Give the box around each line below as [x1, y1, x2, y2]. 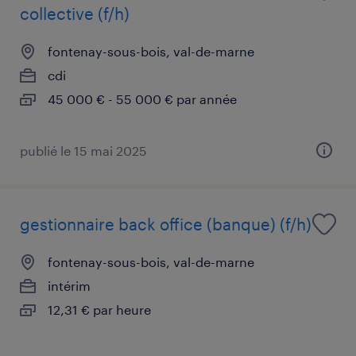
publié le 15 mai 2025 [20, 142, 147, 158]
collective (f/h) [20, 3, 130, 23]
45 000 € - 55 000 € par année [48, 91, 237, 106]
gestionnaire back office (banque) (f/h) [20, 214, 311, 234]
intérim [48, 277, 91, 293]
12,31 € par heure [48, 301, 151, 317]
